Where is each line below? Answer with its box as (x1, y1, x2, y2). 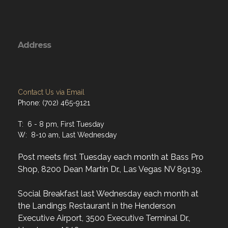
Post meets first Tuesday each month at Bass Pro (18, 152, 204, 162)
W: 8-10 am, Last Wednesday (18, 131, 117, 139)
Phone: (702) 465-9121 (18, 99, 90, 107)
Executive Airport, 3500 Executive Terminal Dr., (18, 213, 190, 223)
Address (18, 40, 51, 50)
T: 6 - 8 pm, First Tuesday (18, 120, 104, 128)
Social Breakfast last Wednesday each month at (18, 189, 198, 198)
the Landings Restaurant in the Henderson (18, 201, 176, 211)
